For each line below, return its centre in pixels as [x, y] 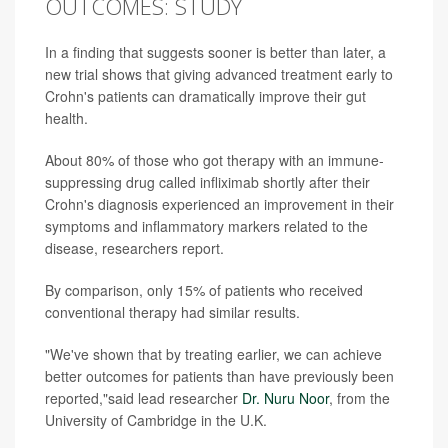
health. [66, 117]
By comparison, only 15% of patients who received [204, 289]
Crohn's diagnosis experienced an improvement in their [219, 203]
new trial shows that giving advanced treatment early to [219, 73]
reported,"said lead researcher [143, 397]
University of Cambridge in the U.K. [156, 419]
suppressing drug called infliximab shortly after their [207, 181]
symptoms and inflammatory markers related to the [206, 225]
